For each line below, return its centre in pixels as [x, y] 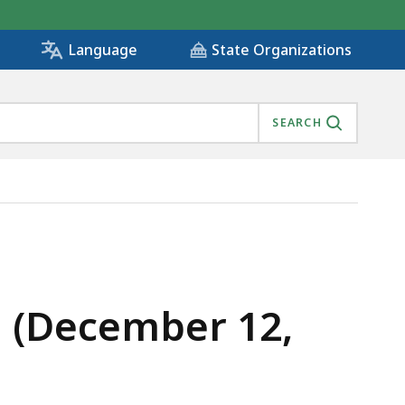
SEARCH [297, 123]
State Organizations [282, 50]
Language [103, 50]
